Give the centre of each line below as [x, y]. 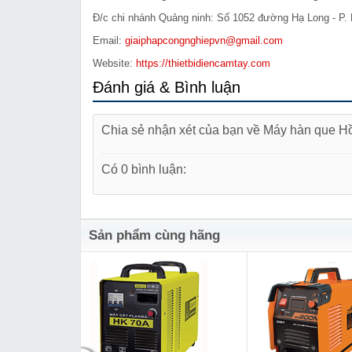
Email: [109, 41]
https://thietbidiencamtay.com [203, 64]
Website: [114, 64]
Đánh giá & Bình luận [167, 88]
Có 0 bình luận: [144, 169]
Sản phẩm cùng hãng [154, 236]
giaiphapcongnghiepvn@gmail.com [204, 41]
